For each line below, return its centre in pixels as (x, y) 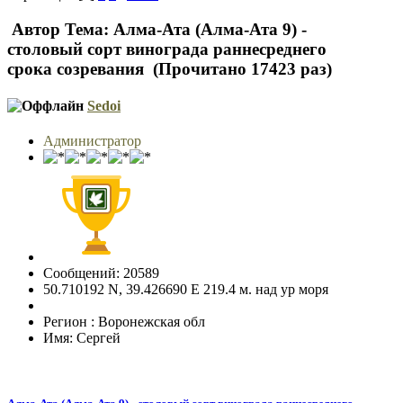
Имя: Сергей (82, 338)
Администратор (92, 141)
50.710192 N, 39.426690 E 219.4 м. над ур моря (186, 290)
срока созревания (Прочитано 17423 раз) (170, 68)
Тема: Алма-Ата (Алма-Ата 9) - (184, 29)
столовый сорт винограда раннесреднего (167, 49)
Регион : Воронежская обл (124, 322)
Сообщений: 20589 (101, 273)
